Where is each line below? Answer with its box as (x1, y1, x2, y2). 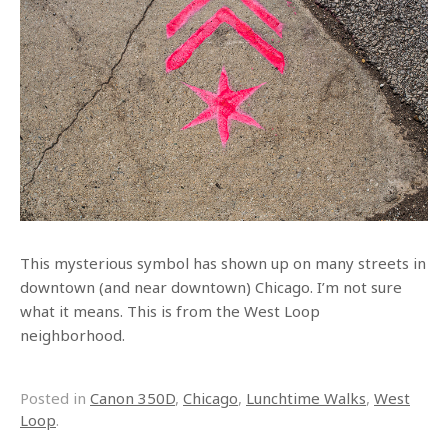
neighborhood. (20, 325, 125, 346)
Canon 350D (90, 388, 175, 409)
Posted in (20, 388, 90, 409)
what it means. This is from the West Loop (20, 301, 320, 322)
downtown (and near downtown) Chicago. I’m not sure (20, 277, 402, 298)
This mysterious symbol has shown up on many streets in (20, 253, 426, 274)
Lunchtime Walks (246, 388, 366, 409)
